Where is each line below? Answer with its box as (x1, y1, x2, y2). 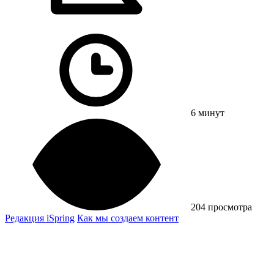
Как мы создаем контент (77, 212, 179, 223)
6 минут (191, 107, 224, 118)
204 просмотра (191, 201, 252, 212)
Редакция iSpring (5, 212, 75, 223)
